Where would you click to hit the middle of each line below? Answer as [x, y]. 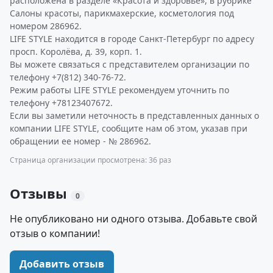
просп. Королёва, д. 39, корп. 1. [76, 51]
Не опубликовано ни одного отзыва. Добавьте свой [133, 219]
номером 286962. [46, 26]
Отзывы [40, 193]
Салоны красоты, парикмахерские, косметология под [122, 13]
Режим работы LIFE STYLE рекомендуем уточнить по [119, 90]
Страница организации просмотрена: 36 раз [90, 160]
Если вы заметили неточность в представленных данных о [134, 115]
